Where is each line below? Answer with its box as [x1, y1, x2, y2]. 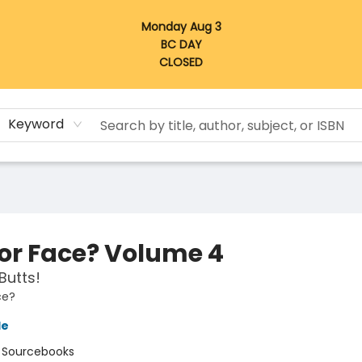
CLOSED [159, 54, 203, 70]
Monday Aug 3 [141, 19, 221, 35]
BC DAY [160, 36, 202, 53]
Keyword [8, 115, 65, 133]
